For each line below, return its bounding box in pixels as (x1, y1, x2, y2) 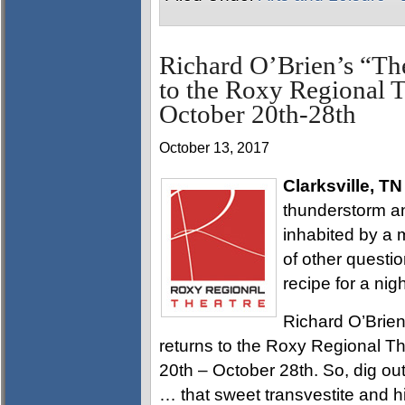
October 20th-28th (159, 99, 356, 128)
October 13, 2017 (159, 139, 269, 155)
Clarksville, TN (283, 175, 402, 195)
